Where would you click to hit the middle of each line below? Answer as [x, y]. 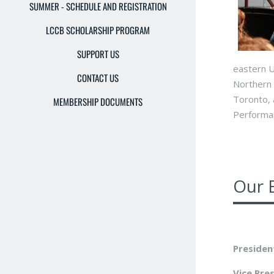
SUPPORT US [98, 54]
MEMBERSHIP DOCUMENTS [98, 102]
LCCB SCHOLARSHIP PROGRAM [98, 30]
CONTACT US [98, 78]
